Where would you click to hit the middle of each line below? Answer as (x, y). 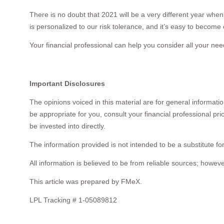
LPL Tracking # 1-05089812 (73, 200)
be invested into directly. (68, 126)
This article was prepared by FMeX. (86, 182)
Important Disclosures (67, 84)
